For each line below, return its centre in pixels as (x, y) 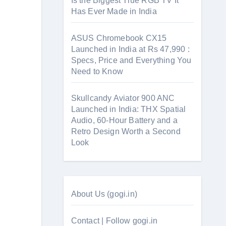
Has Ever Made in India (114, 11)
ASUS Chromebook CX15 (119, 38)
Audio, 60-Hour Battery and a (124, 120)
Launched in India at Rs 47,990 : (130, 49)
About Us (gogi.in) (104, 194)
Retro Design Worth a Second (126, 131)
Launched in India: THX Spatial (128, 109)
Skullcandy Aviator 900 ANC (123, 98)
